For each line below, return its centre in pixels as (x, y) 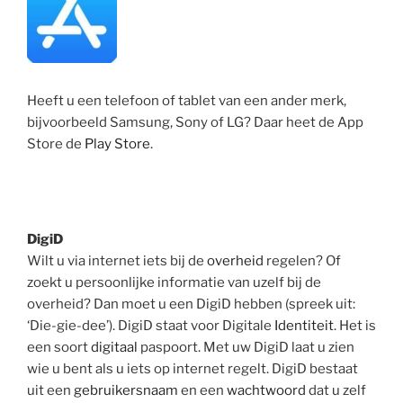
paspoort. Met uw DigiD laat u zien (246, 348)
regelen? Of (302, 261)
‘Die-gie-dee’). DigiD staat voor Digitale (151, 326)
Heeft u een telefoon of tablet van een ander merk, (187, 100)
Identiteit (304, 326)
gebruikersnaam (126, 391)
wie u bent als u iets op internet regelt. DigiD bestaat (193, 369)
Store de (56, 143)
